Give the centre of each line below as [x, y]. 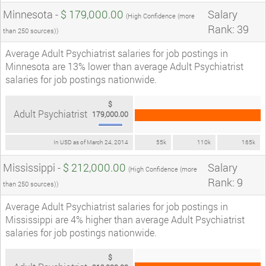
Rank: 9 [225, 182]
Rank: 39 [228, 29]
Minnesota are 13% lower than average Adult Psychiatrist [124, 66]
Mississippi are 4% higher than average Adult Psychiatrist [125, 219]
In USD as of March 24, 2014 [91, 142]
